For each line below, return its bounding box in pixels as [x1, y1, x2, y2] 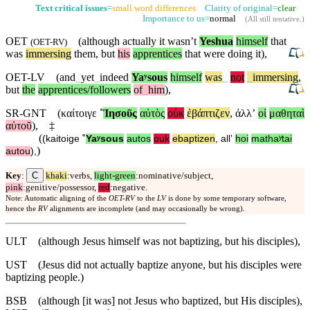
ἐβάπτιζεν [187, 107, 230, 120]
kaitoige [46, 134, 80, 145]
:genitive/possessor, [23, 183, 98, 193]
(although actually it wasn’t [78, 35, 199, 48]
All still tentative [248, 15, 300, 24]
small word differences [112, 3, 196, 14]
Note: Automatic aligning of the [6, 194, 109, 203]
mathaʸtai [251, 134, 292, 145]
